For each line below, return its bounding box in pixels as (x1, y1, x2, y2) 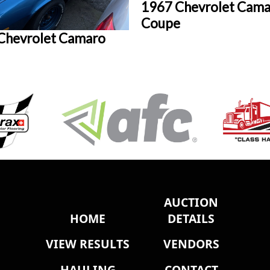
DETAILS (168, 210, 215, 227)
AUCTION (164, 193, 219, 210)
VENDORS (163, 236, 219, 253)
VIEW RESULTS (46, 236, 130, 253)
